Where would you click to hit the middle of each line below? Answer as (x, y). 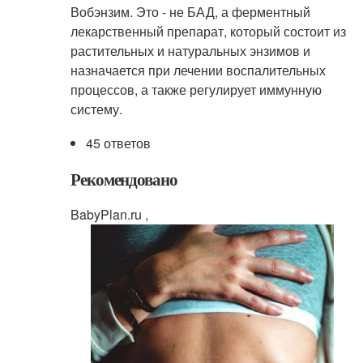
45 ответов (118, 143)
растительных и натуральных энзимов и (190, 50)
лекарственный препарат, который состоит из (208, 31)
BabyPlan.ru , (109, 214)
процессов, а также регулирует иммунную (196, 89)
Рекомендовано (124, 179)
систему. (96, 109)
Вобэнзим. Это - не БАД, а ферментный (190, 11)
